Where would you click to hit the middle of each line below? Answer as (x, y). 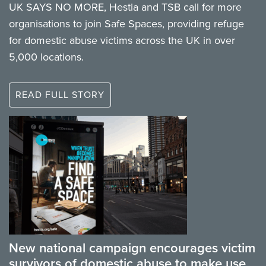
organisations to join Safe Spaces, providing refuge (126, 24)
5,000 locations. (46, 57)
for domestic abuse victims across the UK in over (122, 41)
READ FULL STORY (60, 95)
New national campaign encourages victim (132, 248)
